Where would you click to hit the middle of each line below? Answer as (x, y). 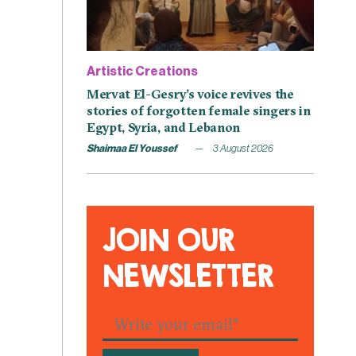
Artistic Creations (142, 71)
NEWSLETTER (189, 275)
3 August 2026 (242, 148)
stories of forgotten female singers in (199, 110)
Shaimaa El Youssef (132, 148)
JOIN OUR (169, 239)
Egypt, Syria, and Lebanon (163, 127)
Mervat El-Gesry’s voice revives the (190, 93)
